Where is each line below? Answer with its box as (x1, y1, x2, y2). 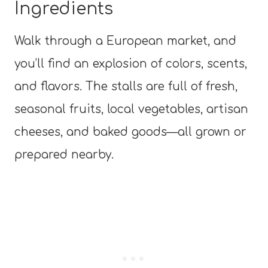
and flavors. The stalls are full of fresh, (14, 80, 237, 93)
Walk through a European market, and (14, 34, 236, 47)
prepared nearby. (14, 148, 114, 161)
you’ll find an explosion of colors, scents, (14, 57, 247, 70)
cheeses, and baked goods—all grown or (14, 125, 246, 138)
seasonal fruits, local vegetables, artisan (14, 102, 248, 115)
